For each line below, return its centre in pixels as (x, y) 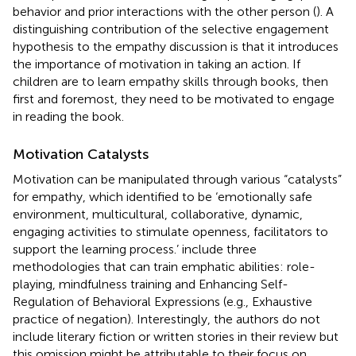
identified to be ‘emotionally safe (219, 196)
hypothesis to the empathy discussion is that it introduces (176, 46)
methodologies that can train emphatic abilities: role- (164, 266)
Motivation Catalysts (81, 154)
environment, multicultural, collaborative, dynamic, (158, 214)
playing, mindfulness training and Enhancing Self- (151, 284)
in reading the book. (68, 116)
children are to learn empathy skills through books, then (170, 81)
